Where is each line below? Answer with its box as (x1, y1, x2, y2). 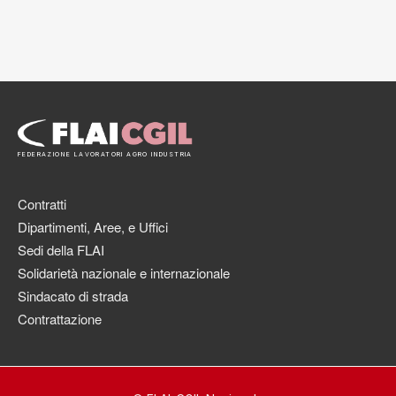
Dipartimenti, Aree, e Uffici (18, 217, 168, 237)
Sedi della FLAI (18, 240, 104, 260)
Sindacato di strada (18, 286, 128, 306)
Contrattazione (18, 309, 102, 329)
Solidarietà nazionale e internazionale (18, 263, 230, 283)
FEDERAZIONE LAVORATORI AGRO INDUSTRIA (18, 150, 193, 159)
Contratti (18, 194, 66, 214)
